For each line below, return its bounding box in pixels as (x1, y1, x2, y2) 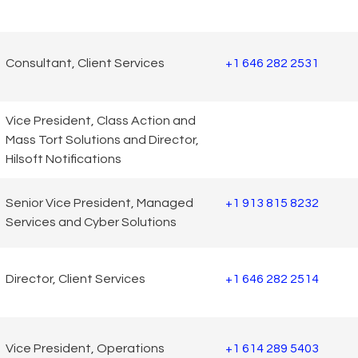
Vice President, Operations (6, 342, 165, 356)
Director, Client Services (6, 272, 145, 286)
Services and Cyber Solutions (6, 216, 177, 229)
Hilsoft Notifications (6, 152, 121, 165)
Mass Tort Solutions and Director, (6, 133, 199, 146)
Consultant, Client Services (6, 57, 165, 70)
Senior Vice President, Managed (6, 197, 193, 210)
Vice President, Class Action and (6, 113, 196, 127)
